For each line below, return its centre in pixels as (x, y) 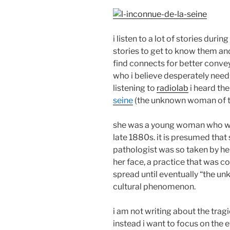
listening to (135, 88)
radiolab (172, 88)
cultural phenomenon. (154, 186)
